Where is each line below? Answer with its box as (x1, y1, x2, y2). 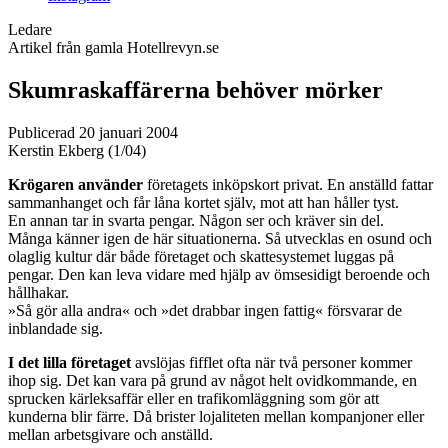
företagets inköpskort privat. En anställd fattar (143, 175, 433, 193)
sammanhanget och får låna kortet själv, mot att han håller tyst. (8, 193, 399, 211)
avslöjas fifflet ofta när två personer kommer (135, 353, 412, 371)
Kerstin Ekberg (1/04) (8, 141, 146, 159)
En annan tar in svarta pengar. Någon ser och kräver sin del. (8, 211, 384, 229)
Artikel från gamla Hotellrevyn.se (8, 39, 219, 56)
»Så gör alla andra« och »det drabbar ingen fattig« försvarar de (8, 301, 402, 319)
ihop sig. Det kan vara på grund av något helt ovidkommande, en (8, 371, 417, 389)
